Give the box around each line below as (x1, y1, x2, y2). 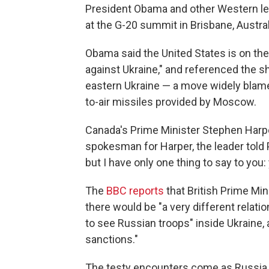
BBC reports (106, 184, 164, 197)
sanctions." (85, 233, 138, 246)
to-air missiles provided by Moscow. (85, 95, 256, 108)
